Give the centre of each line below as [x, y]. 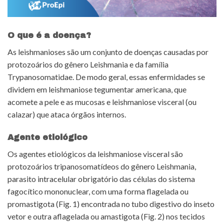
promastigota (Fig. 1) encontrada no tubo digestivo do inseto [111, 203]
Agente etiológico [47, 137]
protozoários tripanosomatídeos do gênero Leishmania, [102, 166]
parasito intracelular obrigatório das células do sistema [101, 178]
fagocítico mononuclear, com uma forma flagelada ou [98, 191]
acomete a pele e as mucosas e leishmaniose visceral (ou [102, 102]
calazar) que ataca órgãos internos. [67, 114]
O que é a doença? [49, 35]
